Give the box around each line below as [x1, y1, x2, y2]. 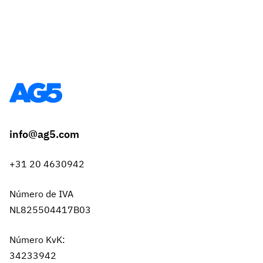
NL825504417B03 [9, 204, 91, 216]
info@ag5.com [9, 127, 79, 141]
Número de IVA [9, 188, 73, 200]
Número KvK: [9, 234, 65, 246]
